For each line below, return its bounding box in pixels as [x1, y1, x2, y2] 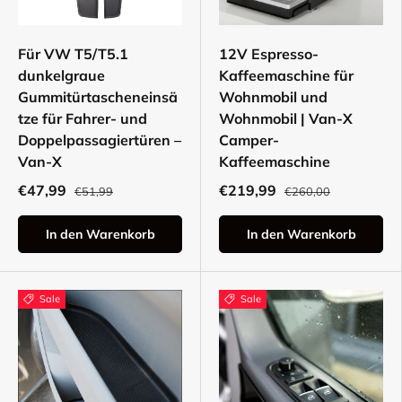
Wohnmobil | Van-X [219, 109, 353, 128]
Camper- [219, 131, 279, 150]
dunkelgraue [18, 66, 105, 85]
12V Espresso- [219, 45, 319, 64]
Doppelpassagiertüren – [18, 131, 181, 150]
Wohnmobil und [219, 88, 328, 107]
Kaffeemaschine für [219, 66, 354, 85]
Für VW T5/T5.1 [18, 45, 128, 64]
